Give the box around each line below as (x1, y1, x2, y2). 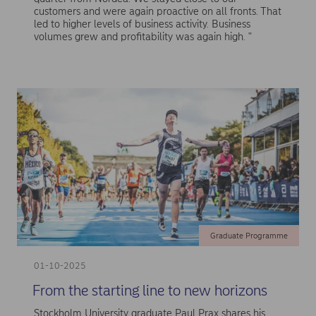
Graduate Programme (209, 231, 288, 241)
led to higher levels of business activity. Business (33, 18, 250, 31)
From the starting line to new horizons (32, 281, 267, 300)
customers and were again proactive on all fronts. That (33, 5, 281, 18)
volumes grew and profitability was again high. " (33, 30, 252, 44)
